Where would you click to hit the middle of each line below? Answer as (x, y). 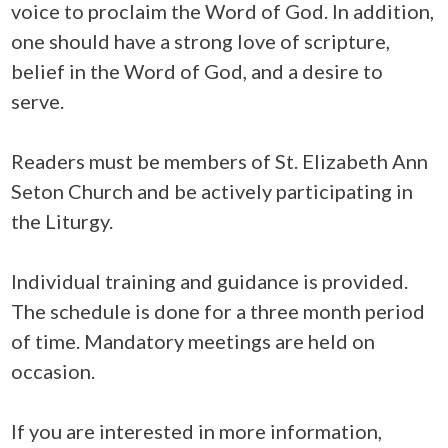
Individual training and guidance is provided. (210, 281)
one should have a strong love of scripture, (201, 41)
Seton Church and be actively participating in (212, 191)
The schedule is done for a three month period (218, 311)
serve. (38, 101)
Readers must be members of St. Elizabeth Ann (220, 161)
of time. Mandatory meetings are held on (193, 341)
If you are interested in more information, (197, 431)
